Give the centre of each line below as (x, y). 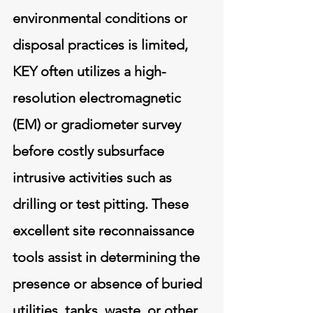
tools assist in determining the (106, 257)
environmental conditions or (100, 18)
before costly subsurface (88, 151)
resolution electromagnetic (97, 97)
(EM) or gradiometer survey (97, 124)
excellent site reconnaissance (103, 230)
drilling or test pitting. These (101, 204)
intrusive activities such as (92, 177)
